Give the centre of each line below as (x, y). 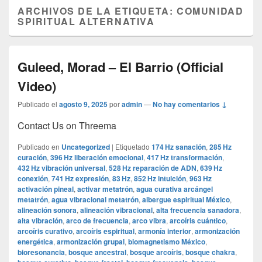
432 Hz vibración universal (61, 168)
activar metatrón (105, 189)
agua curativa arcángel (175, 189)
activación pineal (46, 189)
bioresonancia (41, 252)
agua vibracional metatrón (95, 200)
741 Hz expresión (80, 179)
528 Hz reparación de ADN (153, 168)
